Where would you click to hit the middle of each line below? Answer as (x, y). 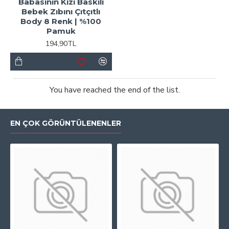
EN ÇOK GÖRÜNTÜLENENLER (66, 123)
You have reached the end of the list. (114, 90)
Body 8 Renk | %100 (61, 21)
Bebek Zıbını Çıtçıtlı (61, 11)
